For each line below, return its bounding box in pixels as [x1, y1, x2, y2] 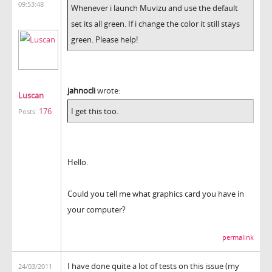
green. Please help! [71, 33, 138, 45]
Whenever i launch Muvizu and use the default [71, 2, 238, 13]
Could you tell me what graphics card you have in [67, 188, 244, 199]
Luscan [18, 89, 44, 101]
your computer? [67, 203, 126, 215]
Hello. [67, 156, 88, 168]
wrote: [95, 84, 120, 96]
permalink [222, 233, 254, 242]
